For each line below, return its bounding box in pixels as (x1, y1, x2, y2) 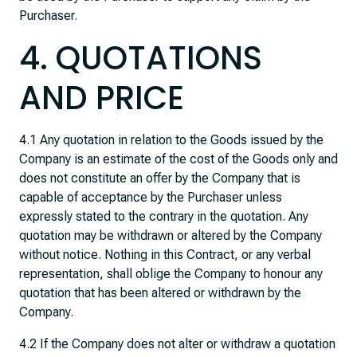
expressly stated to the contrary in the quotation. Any (19, 209, 308, 224)
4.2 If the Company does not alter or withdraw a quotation (19, 336, 335, 351)
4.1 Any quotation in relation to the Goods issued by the (19, 132, 324, 147)
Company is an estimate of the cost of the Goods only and (19, 151, 338, 167)
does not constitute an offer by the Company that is (19, 171, 300, 186)
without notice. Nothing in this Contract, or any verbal (19, 247, 311, 262)
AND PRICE (19, 76, 184, 120)
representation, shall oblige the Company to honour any (19, 266, 323, 281)
